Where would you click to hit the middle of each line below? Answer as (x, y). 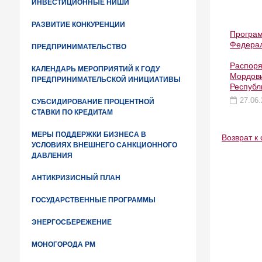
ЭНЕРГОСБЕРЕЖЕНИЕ (72, 222)
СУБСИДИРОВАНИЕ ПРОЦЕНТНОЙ (93, 102)
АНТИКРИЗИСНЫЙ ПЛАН (76, 178)
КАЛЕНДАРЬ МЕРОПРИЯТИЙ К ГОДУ (96, 69)
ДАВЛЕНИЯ (52, 156)
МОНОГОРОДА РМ (63, 244)
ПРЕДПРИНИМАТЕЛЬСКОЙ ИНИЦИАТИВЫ (106, 80)
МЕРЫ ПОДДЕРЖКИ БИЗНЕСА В (89, 135)
